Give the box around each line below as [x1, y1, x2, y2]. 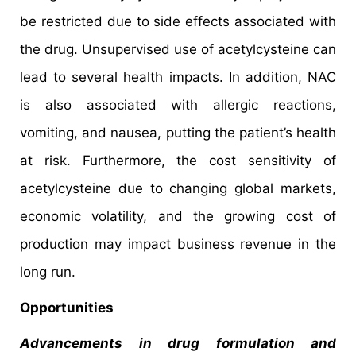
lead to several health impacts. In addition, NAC [20, 68, 336, 85]
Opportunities [20, 299, 114, 315]
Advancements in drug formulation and [20, 335, 336, 351]
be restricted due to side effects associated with [20, 13, 336, 29]
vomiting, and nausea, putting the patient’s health [20, 124, 336, 141]
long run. [20, 263, 75, 280]
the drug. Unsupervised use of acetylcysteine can [20, 41, 336, 57]
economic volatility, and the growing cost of [20, 207, 336, 224]
